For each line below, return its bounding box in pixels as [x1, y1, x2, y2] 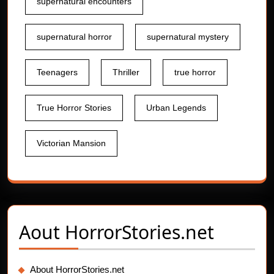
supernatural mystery [147, 32, 229, 42]
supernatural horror [37, 32, 112, 42]
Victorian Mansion [37, 138, 106, 149]
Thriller [113, 67, 139, 78]
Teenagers [37, 67, 78, 78]
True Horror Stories [37, 103, 111, 113]
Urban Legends [146, 103, 206, 113]
